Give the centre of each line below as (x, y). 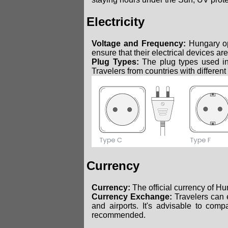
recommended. (119, 215)
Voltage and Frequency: (139, 43)
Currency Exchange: (132, 197)
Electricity (116, 21)
